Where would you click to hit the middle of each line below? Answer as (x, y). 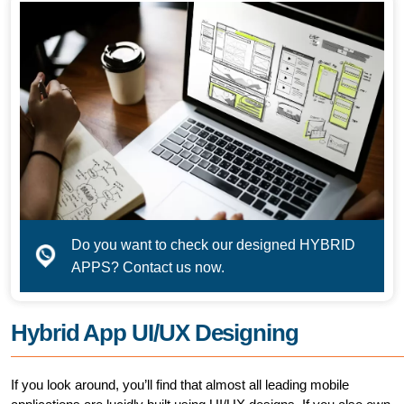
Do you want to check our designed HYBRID (214, 244)
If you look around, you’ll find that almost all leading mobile (180, 384)
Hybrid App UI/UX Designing (155, 332)
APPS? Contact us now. (148, 267)
